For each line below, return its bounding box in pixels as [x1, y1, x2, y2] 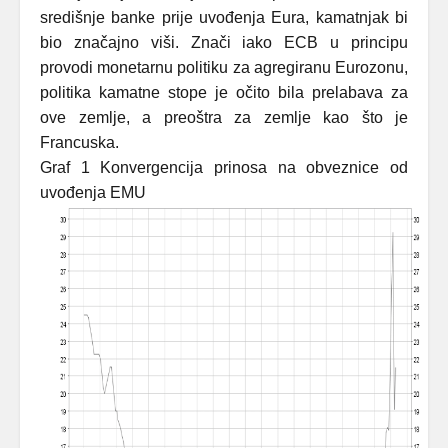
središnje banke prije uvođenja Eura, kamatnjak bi [40, 9, 408, 26]
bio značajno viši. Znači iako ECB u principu [40, 34, 408, 51]
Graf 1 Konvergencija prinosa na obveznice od [40, 159, 408, 176]
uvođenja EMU [40, 184, 146, 201]
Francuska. [40, 134, 119, 151]
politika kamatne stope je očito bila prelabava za [40, 84, 408, 101]
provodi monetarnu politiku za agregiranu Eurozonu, [40, 59, 408, 76]
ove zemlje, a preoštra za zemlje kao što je [40, 109, 408, 126]
